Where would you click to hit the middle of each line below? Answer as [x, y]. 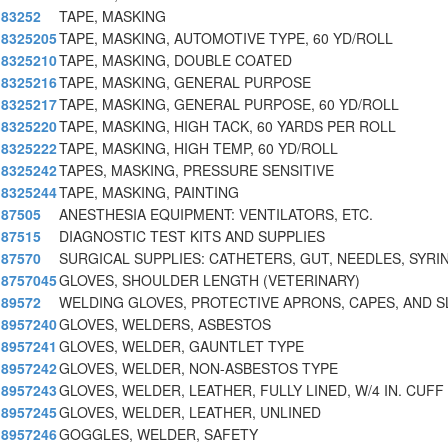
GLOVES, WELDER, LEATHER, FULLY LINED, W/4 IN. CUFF [251, 390]
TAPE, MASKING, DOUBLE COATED [175, 60]
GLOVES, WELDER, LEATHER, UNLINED [190, 412]
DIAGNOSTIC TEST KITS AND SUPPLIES [192, 236]
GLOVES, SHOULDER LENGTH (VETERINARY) [209, 280]
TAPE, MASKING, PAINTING [149, 192]
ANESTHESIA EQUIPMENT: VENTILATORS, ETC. [216, 214]
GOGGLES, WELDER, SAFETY [158, 434]
